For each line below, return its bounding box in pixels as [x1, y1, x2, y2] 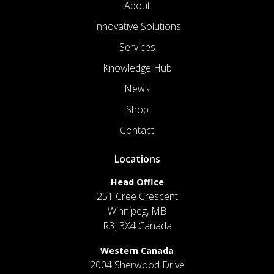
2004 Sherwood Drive [89, 257, 185, 272]
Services [119, 40, 155, 54]
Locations [114, 152, 160, 166]
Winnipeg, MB [107, 204, 167, 218]
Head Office [110, 176, 164, 188]
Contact [120, 123, 154, 137]
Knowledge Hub [102, 61, 172, 75]
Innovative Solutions [93, 19, 181, 33]
